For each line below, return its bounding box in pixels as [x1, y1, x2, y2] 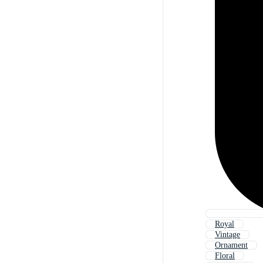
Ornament [215, 241, 248, 250]
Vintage [215, 230, 240, 240]
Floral [215, 251, 235, 261]
